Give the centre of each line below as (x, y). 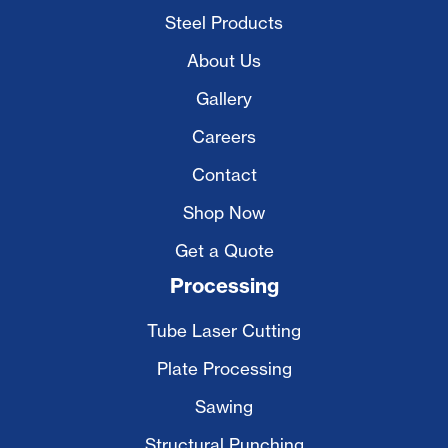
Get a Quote (224, 250)
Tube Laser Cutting (224, 330)
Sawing (224, 406)
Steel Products (224, 22)
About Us (224, 60)
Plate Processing (224, 368)
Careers (224, 136)
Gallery (224, 98)
